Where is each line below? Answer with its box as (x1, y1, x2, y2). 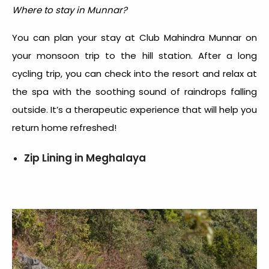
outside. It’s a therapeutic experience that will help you (12, 103, 257, 116)
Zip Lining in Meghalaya (24, 151, 146, 166)
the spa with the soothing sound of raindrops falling (12, 85, 257, 98)
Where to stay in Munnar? (12, 4, 127, 17)
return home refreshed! (12, 121, 119, 134)
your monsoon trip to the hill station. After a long (12, 49, 257, 62)
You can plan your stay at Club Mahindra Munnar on (12, 31, 257, 44)
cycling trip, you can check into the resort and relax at (12, 67, 257, 80)
